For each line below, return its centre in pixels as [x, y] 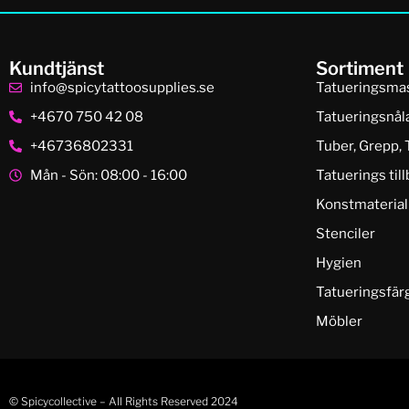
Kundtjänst [57, 69]
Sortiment [360, 69]
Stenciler [346, 234]
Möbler [339, 322]
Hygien [339, 263]
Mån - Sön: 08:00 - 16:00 [108, 176]
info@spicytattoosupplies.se [122, 88]
